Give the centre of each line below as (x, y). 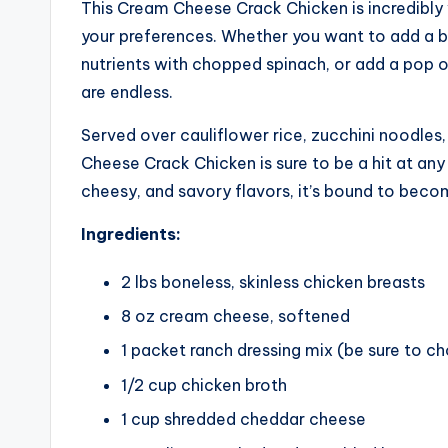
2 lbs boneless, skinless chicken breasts (273, 281)
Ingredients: (131, 233)
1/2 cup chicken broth (204, 384)
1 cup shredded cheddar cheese (243, 419)
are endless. (127, 91)
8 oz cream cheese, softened (235, 316)
